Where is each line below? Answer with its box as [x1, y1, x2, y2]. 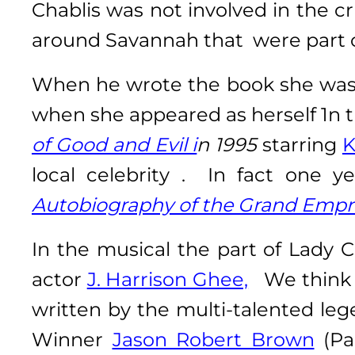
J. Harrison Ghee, [86, 267, 249, 291]
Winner [32, 327, 113, 351]
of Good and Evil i [32, 132, 197, 156]
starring [257, 132, 342, 156]
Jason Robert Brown [112, 327, 315, 351]
